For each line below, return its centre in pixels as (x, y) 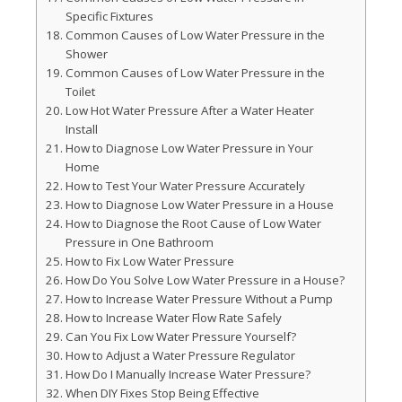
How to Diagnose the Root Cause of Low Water (193, 223)
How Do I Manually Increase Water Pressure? (188, 374)
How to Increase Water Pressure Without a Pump (199, 299)
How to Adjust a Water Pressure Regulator (180, 355)
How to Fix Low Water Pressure (149, 261)
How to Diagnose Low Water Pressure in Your (189, 148)
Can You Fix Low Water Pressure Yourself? (180, 336)
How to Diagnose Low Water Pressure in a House (199, 205)
